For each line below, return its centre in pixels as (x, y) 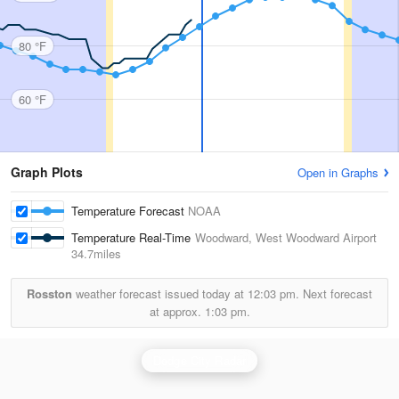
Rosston (49, 293)
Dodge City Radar (199, 360)
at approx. (177, 311)
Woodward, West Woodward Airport (286, 237)
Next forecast (336, 293)
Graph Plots (47, 172)
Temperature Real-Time (133, 237)
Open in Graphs (338, 172)
